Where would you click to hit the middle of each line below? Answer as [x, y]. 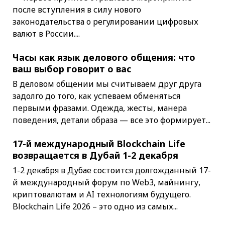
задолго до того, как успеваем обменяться [96, 96]
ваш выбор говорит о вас [72, 69]
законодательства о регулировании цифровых [105, 22]
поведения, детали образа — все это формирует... [111, 120]
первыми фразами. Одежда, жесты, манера [99, 108]
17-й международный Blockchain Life [99, 144]
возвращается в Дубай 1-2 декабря [95, 155]
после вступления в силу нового [77, 10]
